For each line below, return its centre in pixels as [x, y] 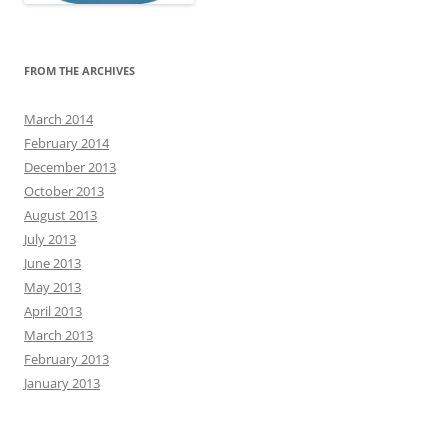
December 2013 [70, 167]
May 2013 [52, 287]
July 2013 [50, 239]
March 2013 [58, 335]
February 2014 [66, 143]
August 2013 [60, 215]
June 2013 [52, 263]
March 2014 [58, 119]
